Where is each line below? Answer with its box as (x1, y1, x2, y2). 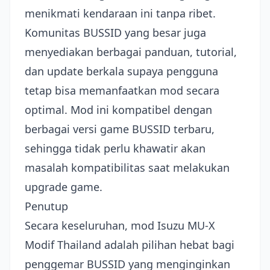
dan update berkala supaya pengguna (25, 64, 218, 78)
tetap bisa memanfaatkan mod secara (25, 83, 219, 98)
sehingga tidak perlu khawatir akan (25, 141, 206, 155)
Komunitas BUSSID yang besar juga (25, 25, 206, 40)
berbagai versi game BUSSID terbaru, (25, 122, 215, 136)
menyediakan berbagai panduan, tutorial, (25, 45, 237, 59)
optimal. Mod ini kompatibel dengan (25, 102, 212, 117)
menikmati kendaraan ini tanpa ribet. (25, 6, 216, 20)
